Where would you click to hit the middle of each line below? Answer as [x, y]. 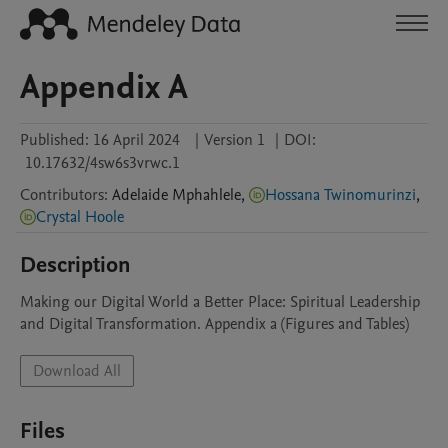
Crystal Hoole [80, 217]
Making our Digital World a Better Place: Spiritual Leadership [220, 302]
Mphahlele [206, 195]
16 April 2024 [136, 140]
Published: [54, 140]
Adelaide [140, 195]
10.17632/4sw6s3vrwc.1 [102, 163]
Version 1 [234, 140]
